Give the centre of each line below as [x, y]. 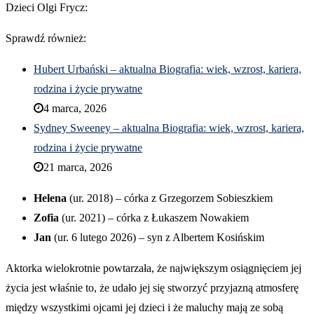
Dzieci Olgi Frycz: [47, 8]
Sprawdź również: [46, 39]
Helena [50, 198]
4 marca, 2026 [75, 109]
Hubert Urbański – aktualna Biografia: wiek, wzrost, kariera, [168, 69]
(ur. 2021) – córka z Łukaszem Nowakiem [154, 218]
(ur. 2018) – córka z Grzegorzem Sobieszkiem [170, 198]
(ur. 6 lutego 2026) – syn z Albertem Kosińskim [158, 238]
